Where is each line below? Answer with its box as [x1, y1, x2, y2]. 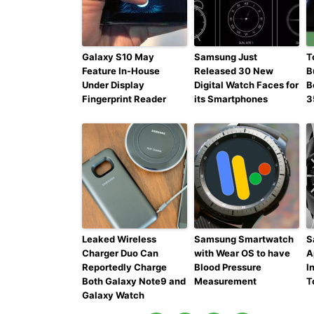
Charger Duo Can [82, 247, 158, 259]
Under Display [82, 79, 144, 91]
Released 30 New [194, 65, 273, 77]
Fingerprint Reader [82, 93, 166, 105]
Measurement [194, 275, 257, 287]
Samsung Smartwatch [194, 233, 294, 245]
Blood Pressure [194, 261, 261, 273]
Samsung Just [194, 51, 257, 63]
